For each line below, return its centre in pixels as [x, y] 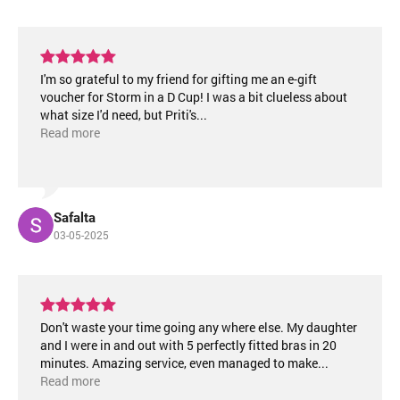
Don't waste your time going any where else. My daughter [199, 327]
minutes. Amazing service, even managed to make [179, 363]
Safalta [75, 218]
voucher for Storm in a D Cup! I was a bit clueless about [194, 97]
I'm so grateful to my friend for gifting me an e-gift [179, 79]
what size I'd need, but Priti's [118, 115]
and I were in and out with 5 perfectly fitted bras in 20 [188, 345]
